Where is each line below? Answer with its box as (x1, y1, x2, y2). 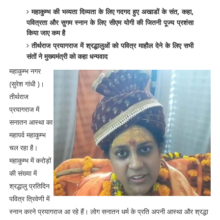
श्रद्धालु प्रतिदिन (9, 181, 50, 191)
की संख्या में (9, 168, 37, 178)
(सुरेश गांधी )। (9, 79, 44, 88)
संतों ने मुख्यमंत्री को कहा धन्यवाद (26, 52, 110, 61)
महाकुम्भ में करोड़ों (9, 156, 51, 165)
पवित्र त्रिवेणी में (9, 194, 50, 203)
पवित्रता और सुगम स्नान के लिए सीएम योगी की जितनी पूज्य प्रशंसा (26, 18, 194, 27)
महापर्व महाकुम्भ (9, 130, 46, 139)
